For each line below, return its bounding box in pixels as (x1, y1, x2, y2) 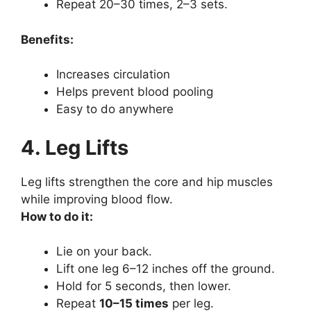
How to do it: (21, 209, 93, 224)
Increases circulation (56, 67, 170, 81)
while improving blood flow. (21, 192, 173, 206)
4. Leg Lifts (21, 135, 128, 160)
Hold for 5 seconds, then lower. (56, 279, 231, 293)
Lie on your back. (56, 244, 152, 258)
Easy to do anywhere (56, 102, 174, 116)
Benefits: (21, 32, 74, 47)
